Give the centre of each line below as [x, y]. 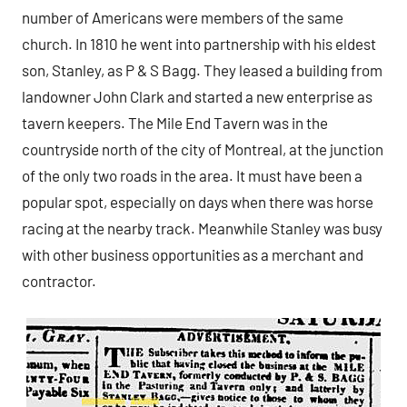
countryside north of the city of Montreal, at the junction [203, 149]
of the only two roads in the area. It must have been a [192, 176]
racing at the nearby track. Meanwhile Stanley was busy [202, 228]
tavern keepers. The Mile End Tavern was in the [175, 123]
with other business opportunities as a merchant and [193, 255]
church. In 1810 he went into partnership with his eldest [199, 44]
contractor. [59, 281]
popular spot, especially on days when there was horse [198, 202]
